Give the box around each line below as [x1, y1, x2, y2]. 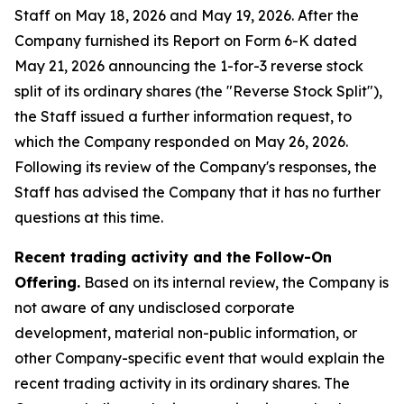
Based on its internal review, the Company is [80, 273, 389, 291]
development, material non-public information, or [14, 324, 357, 342]
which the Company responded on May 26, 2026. [14, 133, 348, 151]
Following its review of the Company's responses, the [14, 158, 377, 176]
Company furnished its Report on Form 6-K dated [14, 32, 357, 50]
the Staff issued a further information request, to [14, 107, 352, 125]
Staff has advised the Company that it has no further [14, 183, 381, 201]
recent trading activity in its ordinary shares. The [14, 374, 350, 392]
